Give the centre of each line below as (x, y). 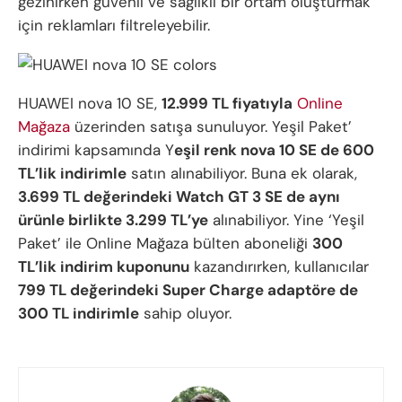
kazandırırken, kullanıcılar (279, 267)
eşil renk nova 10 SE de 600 (274, 150)
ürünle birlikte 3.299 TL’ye (113, 220)
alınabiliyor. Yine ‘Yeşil (286, 220)
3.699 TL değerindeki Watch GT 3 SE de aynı (179, 197)
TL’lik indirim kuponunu (104, 267)
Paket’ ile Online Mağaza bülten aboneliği (165, 244)
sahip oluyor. (185, 314)
